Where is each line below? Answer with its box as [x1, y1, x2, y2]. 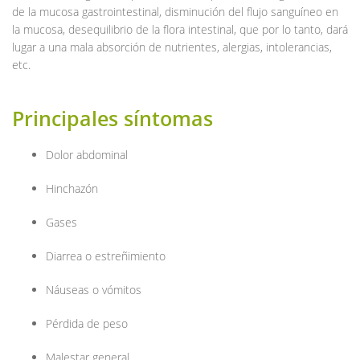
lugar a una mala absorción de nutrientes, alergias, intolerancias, [12, 39, 332, 55]
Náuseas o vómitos [46, 281, 141, 297]
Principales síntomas [12, 104, 213, 132]
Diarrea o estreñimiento [46, 247, 166, 264]
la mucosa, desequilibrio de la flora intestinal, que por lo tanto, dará [12, 21, 348, 37]
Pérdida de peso [46, 315, 128, 331]
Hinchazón [46, 180, 98, 196]
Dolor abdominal [46, 146, 128, 162]
